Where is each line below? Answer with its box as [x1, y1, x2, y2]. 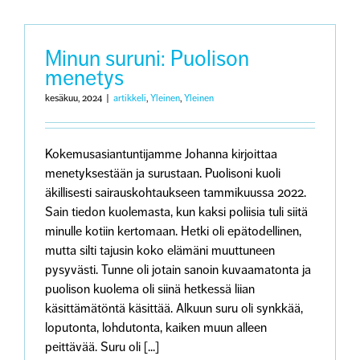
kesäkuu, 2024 [45, 92, 102, 104]
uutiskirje [314, 28, 354, 39]
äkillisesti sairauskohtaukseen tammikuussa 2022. [45, 185, 306, 201]
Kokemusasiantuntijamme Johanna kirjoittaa [45, 146, 277, 162]
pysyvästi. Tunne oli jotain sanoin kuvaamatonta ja [45, 262, 311, 278]
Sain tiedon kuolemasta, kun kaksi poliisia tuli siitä [45, 204, 308, 220]
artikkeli [113, 92, 146, 104]
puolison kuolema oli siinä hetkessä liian [45, 281, 255, 297]
